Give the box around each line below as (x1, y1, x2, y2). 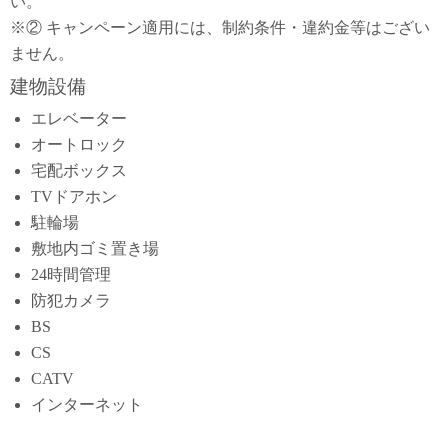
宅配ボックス (30, 162, 127, 180)
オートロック (30, 136, 127, 154)
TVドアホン (30, 188, 117, 206)
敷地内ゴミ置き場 (30, 240, 159, 258)
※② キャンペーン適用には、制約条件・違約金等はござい (10, 19, 430, 36)
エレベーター (30, 110, 127, 128)
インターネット (30, 396, 143, 414)
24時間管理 (30, 266, 111, 284)
